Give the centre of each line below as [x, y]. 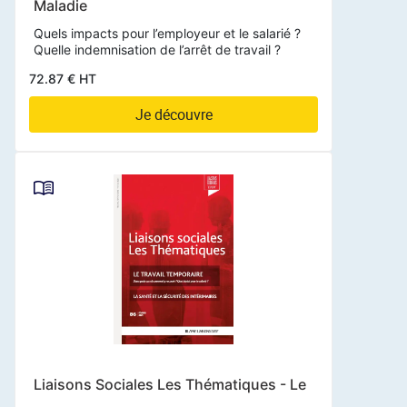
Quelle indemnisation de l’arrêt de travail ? [157, 49]
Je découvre [174, 114]
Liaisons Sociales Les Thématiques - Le [170, 385]
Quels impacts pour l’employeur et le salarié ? [167, 33]
